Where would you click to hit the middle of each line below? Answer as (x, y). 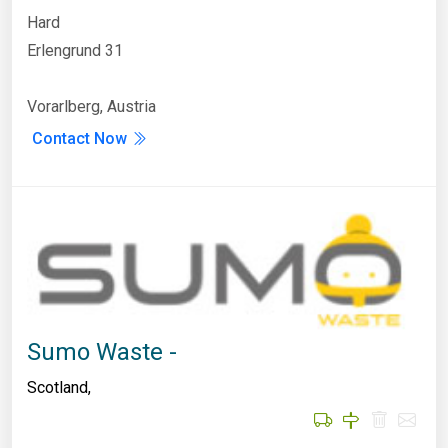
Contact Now (81, 139)
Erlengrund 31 (75, 51)
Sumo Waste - (102, 351)
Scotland (57, 387)
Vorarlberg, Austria (91, 107)
